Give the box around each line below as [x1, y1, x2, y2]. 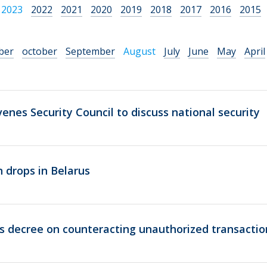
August [123, 44, 156, 58]
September [66, 44, 115, 58]
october [22, 44, 57, 58]
